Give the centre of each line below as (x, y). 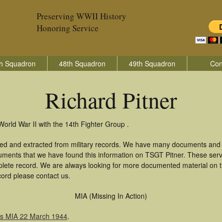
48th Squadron (82, 63)
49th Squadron (152, 63)
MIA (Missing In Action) (111, 196)
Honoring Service (68, 28)
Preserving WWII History (82, 16)
